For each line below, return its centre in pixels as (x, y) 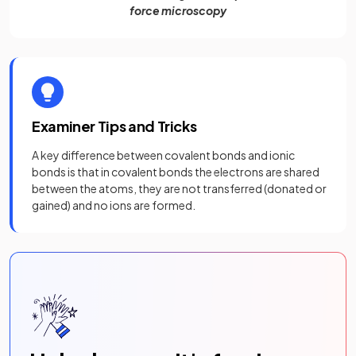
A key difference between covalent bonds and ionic (163, 155)
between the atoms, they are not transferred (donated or (179, 188)
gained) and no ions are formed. (114, 205)
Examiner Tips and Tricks (114, 126)
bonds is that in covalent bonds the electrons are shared (176, 171)
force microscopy (178, 10)
